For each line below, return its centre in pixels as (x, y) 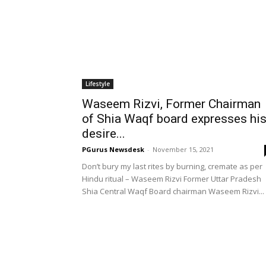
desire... (104, 134)
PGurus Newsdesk (113, 149)
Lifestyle (98, 84)
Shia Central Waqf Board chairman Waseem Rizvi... (173, 191)
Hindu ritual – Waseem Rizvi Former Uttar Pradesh (172, 179)
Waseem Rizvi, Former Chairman (171, 104)
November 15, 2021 (183, 149)
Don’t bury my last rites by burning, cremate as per (172, 166)
